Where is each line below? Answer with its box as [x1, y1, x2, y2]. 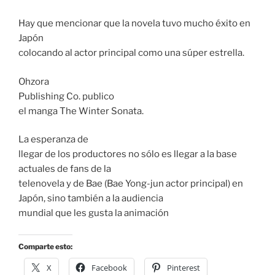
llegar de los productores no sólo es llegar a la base [18, 149, 237, 160]
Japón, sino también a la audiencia [18, 193, 163, 204]
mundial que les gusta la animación [18, 207, 169, 219]
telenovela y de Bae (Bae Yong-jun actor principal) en [18, 178, 243, 190]
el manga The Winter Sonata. [18, 105, 144, 117]
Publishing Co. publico [18, 90, 114, 102]
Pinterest [167, 261, 200, 273]
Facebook [91, 261, 127, 273]
